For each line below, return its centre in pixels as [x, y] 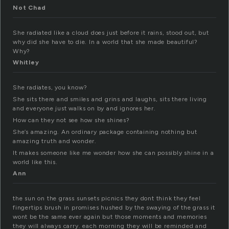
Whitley [26, 63]
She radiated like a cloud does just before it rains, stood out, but [111, 33]
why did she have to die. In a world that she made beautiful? [105, 42]
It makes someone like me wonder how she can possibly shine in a [113, 153]
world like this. [35, 162]
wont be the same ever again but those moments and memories [110, 217]
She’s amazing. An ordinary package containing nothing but [105, 132]
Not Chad [29, 8]
